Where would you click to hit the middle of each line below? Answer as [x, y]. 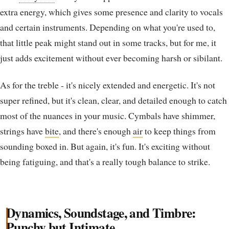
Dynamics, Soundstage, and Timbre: [101, 212]
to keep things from [179, 131]
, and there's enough [96, 131]
